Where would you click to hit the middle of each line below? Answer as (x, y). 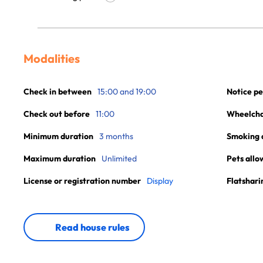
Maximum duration (60, 159)
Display (160, 181)
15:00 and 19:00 (127, 92)
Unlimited (119, 159)
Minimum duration (58, 136)
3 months (116, 136)
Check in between (58, 92)
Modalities (52, 58)
